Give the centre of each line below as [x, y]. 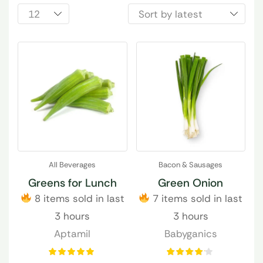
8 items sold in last [78, 198]
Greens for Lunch [72, 183]
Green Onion [191, 183]
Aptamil [73, 233]
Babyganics [190, 233]
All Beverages [73, 164]
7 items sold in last [196, 198]
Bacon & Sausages [191, 164]
